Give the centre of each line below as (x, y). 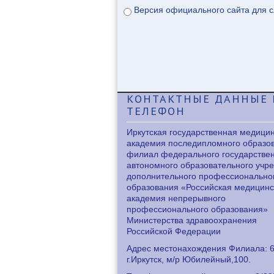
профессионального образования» (197, 209)
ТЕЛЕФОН (156, 111)
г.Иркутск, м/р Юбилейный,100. (189, 259)
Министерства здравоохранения (192, 220)
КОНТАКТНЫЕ (168, 98)
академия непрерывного (176, 198)
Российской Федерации (174, 231)
